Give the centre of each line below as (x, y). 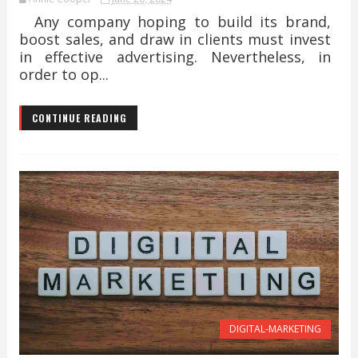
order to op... (64, 74)
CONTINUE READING (79, 118)
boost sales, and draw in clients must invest (175, 39)
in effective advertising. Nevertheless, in (175, 57)
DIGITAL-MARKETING (276, 329)
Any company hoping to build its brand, (175, 22)
